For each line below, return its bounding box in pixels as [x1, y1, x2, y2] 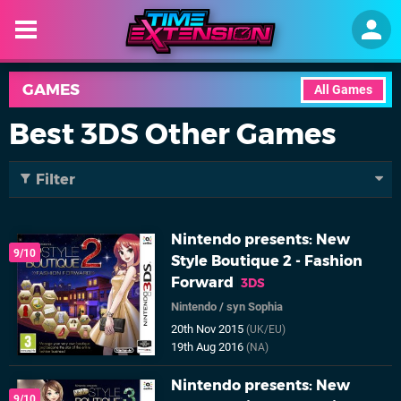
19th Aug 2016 [171, 340, 247, 354]
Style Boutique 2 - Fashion [171, 252, 363, 269]
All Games [314, 82, 372, 98]
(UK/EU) [246, 323, 286, 336]
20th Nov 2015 [171, 322, 247, 336]
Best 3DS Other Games [9, 116, 337, 151]
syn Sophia [226, 300, 284, 313]
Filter [32, 171, 75, 188]
